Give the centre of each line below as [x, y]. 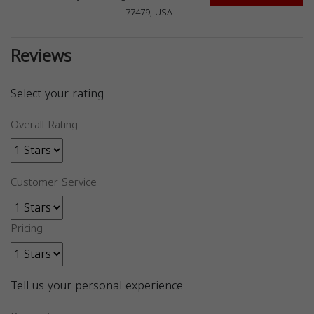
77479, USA [149, 13]
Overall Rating [44, 125]
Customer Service [54, 183]
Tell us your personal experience [97, 286]
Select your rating [57, 94]
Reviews [41, 56]
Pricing [27, 229]
